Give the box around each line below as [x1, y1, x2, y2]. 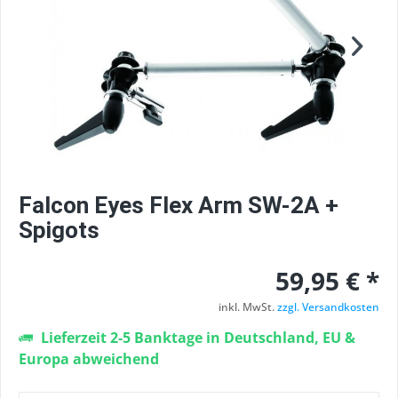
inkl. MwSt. [219, 299, 277, 314]
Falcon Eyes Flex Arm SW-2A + [19, 192, 338, 219]
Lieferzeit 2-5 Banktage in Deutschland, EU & [37, 328, 355, 347]
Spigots [19, 217, 99, 243]
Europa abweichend [19, 349, 159, 369]
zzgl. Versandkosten [277, 299, 379, 314]
